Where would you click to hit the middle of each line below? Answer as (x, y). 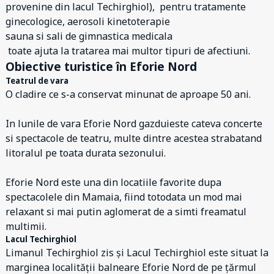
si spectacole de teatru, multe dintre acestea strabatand (134, 138)
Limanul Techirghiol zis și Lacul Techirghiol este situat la (137, 253)
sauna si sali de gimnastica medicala (89, 36)
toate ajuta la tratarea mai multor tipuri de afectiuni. (128, 51)
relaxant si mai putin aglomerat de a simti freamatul (126, 212)
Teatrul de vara (37, 81)
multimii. (26, 226)
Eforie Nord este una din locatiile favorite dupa (113, 182)
